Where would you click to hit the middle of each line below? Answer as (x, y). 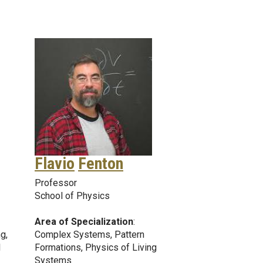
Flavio (55, 163)
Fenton (101, 163)
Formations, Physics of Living (96, 247)
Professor (56, 183)
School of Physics (72, 195)
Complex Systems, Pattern (90, 234)
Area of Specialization (84, 221)
